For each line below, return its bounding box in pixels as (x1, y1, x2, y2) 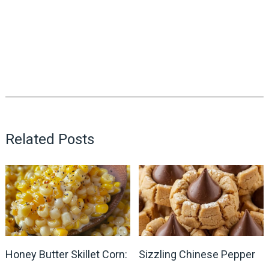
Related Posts (5, 130, 94, 148)
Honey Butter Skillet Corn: (5, 247, 127, 261)
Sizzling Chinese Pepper (139, 247, 256, 261)
